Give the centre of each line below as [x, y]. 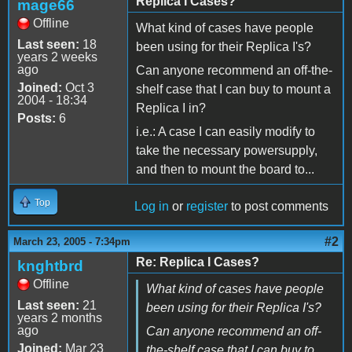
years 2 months [60, 317]
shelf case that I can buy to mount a [233, 89]
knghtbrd [50, 266]
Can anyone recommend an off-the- [234, 70]
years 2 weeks [57, 57]
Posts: [37, 118]
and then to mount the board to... [225, 169]
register [207, 206]
